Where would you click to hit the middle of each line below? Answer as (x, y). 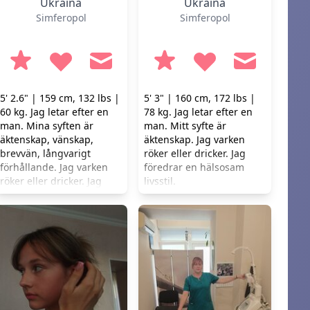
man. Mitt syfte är (185, 126)
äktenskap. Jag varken (194, 139)
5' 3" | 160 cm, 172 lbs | (200, 98)
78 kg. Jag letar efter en (198, 112)
